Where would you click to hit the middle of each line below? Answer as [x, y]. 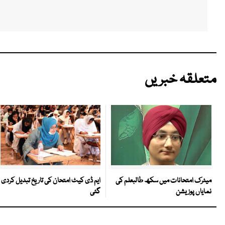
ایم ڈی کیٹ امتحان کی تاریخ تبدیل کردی [51, 181]
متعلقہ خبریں [181, 80]
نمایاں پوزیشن [194, 192]
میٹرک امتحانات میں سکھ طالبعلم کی [163, 181]
